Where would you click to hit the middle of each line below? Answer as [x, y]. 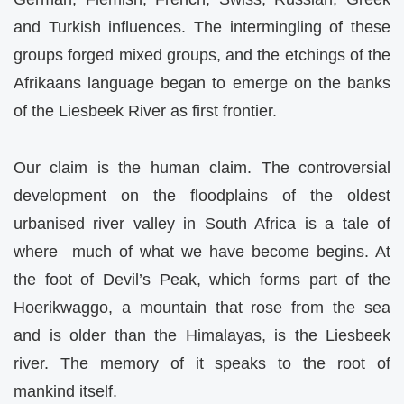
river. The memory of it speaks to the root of [202, 363]
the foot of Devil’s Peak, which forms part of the [202, 279]
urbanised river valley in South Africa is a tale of [202, 223]
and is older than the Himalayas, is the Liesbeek [202, 335]
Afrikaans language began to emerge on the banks [202, 83]
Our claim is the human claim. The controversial [202, 167]
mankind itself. [65, 391]
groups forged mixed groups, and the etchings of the [202, 55]
